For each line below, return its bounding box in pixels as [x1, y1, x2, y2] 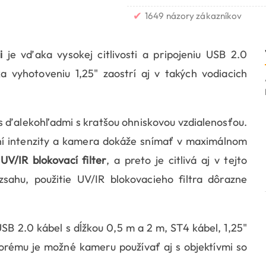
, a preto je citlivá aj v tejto [106, 153, 247, 167]
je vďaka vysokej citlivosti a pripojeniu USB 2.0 [2, 47, 247, 62]
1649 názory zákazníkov [145, 10, 242, 22]
